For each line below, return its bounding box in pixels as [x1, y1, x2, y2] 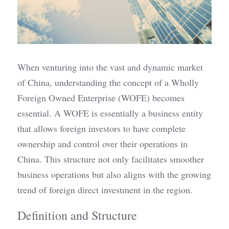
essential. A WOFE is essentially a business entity [17, 107, 203, 120]
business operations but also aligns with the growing [17, 168, 211, 181]
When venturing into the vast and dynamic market [17, 61, 203, 74]
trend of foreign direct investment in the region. [17, 184, 193, 196]
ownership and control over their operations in [17, 138, 188, 150]
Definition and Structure [17, 207, 137, 224]
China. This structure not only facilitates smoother [17, 153, 204, 166]
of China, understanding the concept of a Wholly [17, 76, 199, 89]
